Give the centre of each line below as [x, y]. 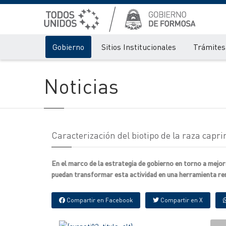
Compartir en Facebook [99, 200]
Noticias [81, 86]
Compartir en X [181, 200]
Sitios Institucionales [139, 47]
